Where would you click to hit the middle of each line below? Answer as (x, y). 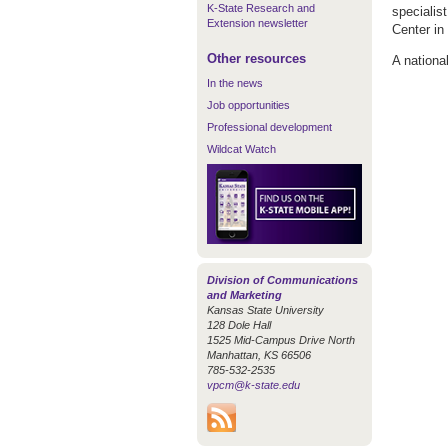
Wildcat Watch (241, 149)
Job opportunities (248, 105)
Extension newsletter (257, 23)
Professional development (269, 127)
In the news (235, 83)
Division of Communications (282, 279)
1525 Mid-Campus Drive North (281, 339)
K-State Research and (261, 8)
